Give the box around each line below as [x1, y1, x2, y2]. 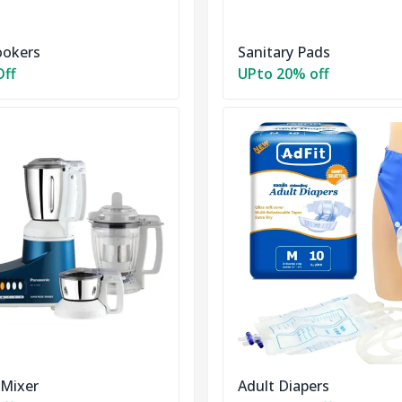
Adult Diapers [238, 376, 329, 397]
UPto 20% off [238, 64, 329, 84]
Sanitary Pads [238, 42, 330, 63]
